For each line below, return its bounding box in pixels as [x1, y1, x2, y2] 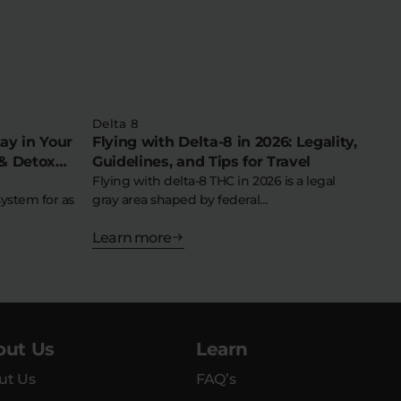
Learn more [92, 228, 171, 246]
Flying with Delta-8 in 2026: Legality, [92, 132, 357, 150]
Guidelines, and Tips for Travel [92, 152, 311, 170]
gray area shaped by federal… [92, 191, 269, 208]
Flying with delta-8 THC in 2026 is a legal [92, 172, 336, 189]
